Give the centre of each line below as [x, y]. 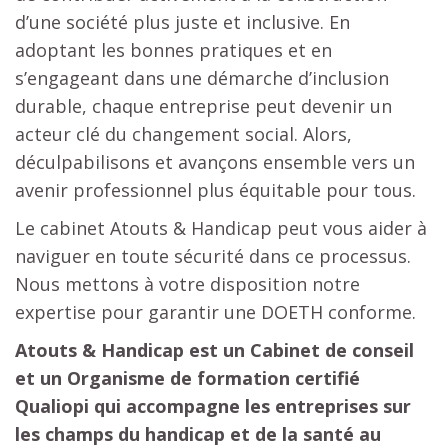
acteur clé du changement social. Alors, [183, 133]
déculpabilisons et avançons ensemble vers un [215, 161]
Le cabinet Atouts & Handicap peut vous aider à [221, 227]
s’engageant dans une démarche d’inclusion [202, 77]
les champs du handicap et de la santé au [198, 433]
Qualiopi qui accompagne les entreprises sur [213, 405]
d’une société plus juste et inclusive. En [182, 21]
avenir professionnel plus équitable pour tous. [215, 189]
